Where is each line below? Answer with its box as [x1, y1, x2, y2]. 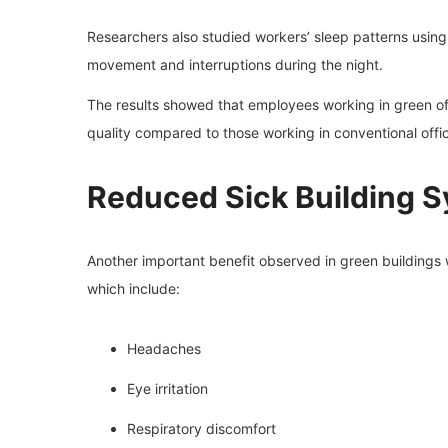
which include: [87, 279, 180, 297]
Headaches [127, 339, 201, 357]
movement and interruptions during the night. [87, 55, 383, 73]
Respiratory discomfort [127, 419, 276, 437]
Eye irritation [127, 379, 208, 397]
